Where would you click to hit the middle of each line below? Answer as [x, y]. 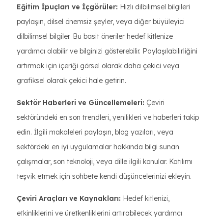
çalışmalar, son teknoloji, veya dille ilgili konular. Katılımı [105, 162]
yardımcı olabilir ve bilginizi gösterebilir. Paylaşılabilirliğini [107, 51]
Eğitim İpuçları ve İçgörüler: [67, 7]
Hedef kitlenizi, [145, 198]
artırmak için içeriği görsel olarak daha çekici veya [98, 66]
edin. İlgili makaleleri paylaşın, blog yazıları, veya [95, 132]
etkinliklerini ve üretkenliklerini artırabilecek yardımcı [99, 213]
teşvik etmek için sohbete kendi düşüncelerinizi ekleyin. [104, 176]
